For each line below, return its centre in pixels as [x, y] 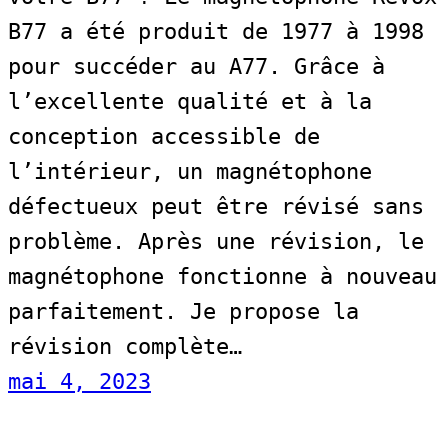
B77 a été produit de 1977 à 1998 [216, 32]
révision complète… [125, 347]
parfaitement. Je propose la [183, 312]
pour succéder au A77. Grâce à [196, 67]
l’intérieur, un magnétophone [190, 172]
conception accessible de [164, 137]
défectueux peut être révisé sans [216, 207]
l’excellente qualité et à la [190, 102]
